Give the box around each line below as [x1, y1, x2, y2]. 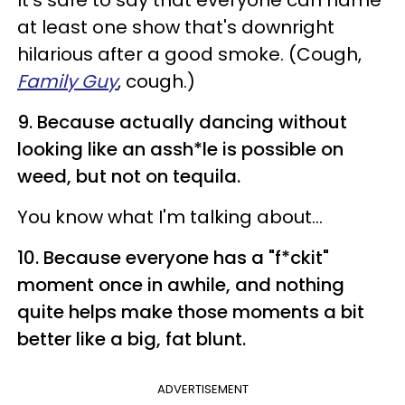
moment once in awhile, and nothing [17, 272, 344, 298]
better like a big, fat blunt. [17, 326, 246, 353]
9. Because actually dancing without [17, 109, 347, 136]
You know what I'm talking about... [17, 204, 323, 231]
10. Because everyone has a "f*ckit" [17, 245, 329, 271]
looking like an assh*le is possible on [17, 137, 344, 163]
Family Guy [17, 69, 118, 95]
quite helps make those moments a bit [17, 299, 364, 325]
